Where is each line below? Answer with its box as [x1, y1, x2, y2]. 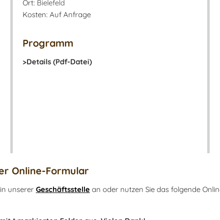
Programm [22, 37, 73, 49]
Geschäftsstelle [36, 185, 90, 194]
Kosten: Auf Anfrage [22, 10, 91, 19]
